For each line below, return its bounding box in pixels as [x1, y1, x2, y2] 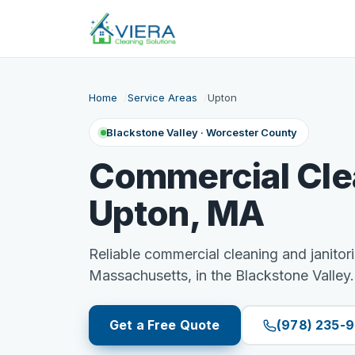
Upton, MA [89, 192, 265, 235]
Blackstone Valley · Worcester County [106, 126, 297, 139]
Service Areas [128, 91, 197, 104]
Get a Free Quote [109, 317, 220, 333]
